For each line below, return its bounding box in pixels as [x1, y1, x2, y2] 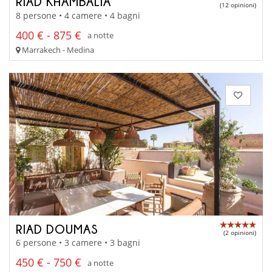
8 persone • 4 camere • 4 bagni [16, 9, 140, 21]
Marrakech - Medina [20, 44, 94, 55]
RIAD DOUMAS [16, 222, 98, 236]
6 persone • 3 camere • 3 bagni [16, 237, 140, 249]
